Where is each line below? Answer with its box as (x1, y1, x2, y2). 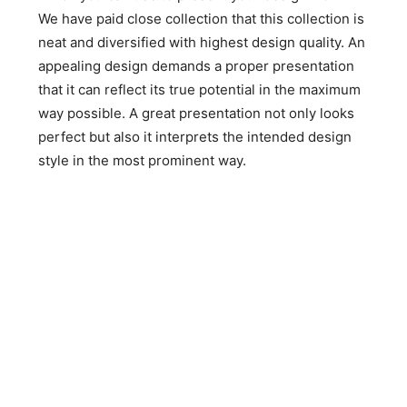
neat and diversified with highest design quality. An (38, 34, 366, 51)
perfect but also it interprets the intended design (38, 128, 352, 145)
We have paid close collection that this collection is (38, 10, 365, 27)
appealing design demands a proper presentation (38, 57, 355, 74)
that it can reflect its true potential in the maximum (38, 81, 362, 98)
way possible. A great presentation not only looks (38, 104, 355, 122)
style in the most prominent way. (38, 152, 247, 169)
